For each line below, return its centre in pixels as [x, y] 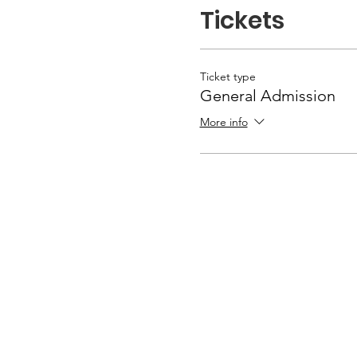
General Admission [267, 96]
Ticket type [228, 76]
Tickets [242, 21]
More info [224, 122]
